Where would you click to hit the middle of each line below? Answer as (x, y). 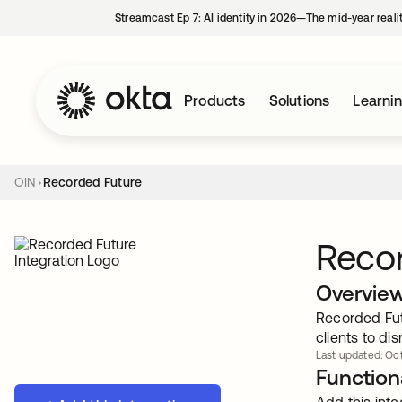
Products (215, 100)
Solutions (299, 100)
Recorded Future (92, 182)
